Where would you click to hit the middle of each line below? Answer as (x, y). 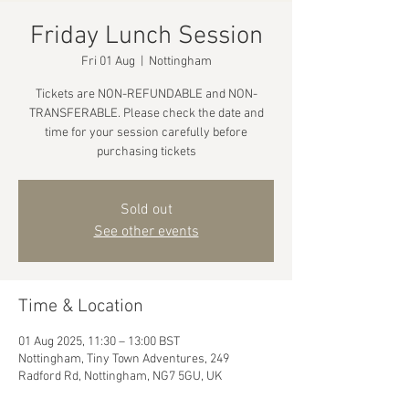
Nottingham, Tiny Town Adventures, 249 (124, 359)
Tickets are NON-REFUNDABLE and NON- (146, 94)
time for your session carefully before (146, 133)
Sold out (146, 210)
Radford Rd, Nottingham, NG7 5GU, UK (120, 377)
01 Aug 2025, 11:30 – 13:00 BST (99, 342)
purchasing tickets (146, 152)
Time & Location (81, 307)
